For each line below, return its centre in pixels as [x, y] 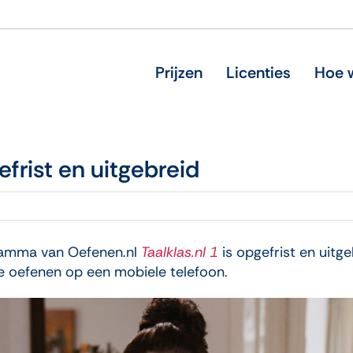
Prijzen [178, 72]
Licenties [258, 72]
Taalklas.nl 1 [179, 252]
